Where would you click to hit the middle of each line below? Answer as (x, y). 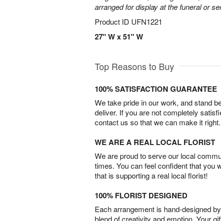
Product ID (113, 21)
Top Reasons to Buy (134, 66)
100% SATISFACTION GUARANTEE (156, 89)
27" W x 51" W (119, 37)
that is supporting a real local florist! (151, 175)
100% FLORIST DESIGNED (141, 195)
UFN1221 (147, 21)
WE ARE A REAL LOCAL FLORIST (155, 142)
